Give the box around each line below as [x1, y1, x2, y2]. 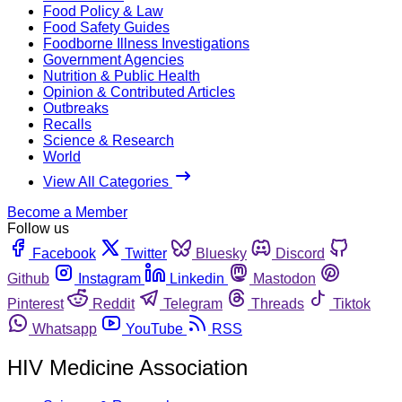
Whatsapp [32, 320, 97, 336]
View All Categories [43, 173, 172, 189]
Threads [251, 295, 304, 311]
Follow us [7, 220, 69, 236]
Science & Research [43, 132, 174, 148]
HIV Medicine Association [7, 354, 248, 380]
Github [7, 270, 49, 286]
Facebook [32, 245, 96, 261]
